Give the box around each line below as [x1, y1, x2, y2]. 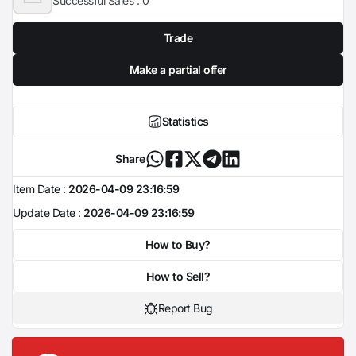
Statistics [161, 114, 209, 128]
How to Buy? [145, 238, 211, 251]
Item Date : [13, 182, 66, 195]
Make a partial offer [129, 63, 227, 76]
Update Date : [13, 206, 81, 219]
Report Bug [157, 301, 213, 315]
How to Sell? [146, 269, 210, 283]
